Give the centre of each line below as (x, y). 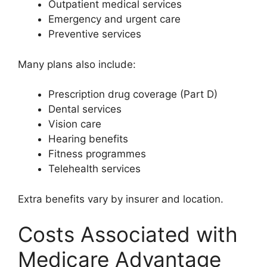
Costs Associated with (128, 234)
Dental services (85, 109)
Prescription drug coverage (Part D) (133, 94)
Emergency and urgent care (114, 19)
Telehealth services (94, 169)
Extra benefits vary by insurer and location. (121, 199)
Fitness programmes (97, 154)
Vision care (75, 124)
